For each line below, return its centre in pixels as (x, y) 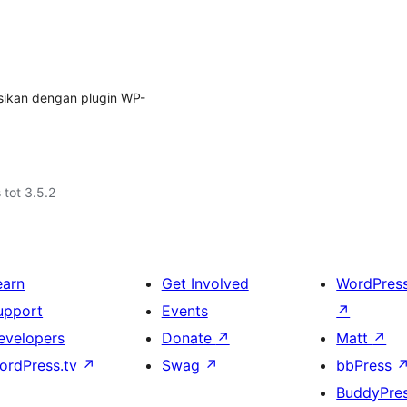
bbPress (367, 365)
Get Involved (205, 283)
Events (184, 311)
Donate (189, 338)
